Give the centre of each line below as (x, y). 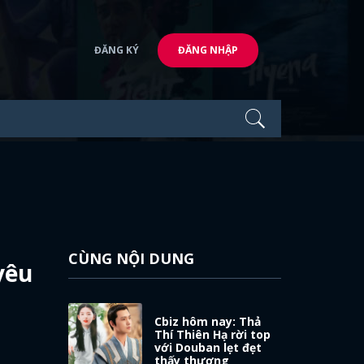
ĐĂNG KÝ (117, 50)
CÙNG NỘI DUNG (131, 258)
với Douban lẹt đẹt (208, 347)
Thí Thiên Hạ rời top (213, 334)
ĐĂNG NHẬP (208, 50)
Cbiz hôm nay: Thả (208, 321)
